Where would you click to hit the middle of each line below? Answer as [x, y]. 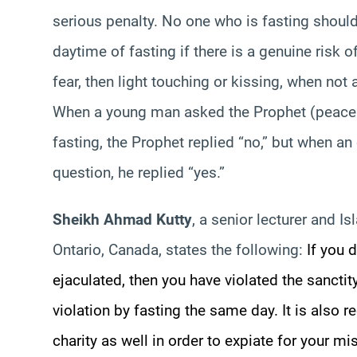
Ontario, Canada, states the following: [180, 249]
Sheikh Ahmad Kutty [122, 219]
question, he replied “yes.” [139, 172]
